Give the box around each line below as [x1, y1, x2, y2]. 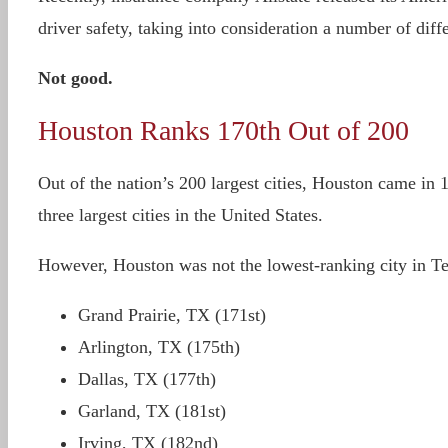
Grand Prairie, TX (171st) [77, 305, 266, 325]
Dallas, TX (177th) [77, 369, 216, 389]
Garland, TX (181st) [77, 401, 226, 421]
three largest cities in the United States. [37, 205, 323, 225]
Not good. [37, 68, 113, 88]
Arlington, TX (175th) [77, 337, 240, 357]
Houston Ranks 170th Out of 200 [37, 115, 409, 146]
